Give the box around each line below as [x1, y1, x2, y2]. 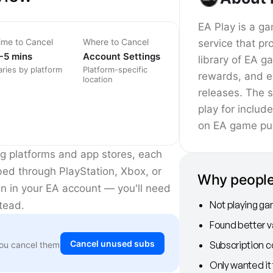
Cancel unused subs [70, 238, 155, 249]
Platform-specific [83, 65, 147, 75]
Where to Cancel [83, 37, 149, 48]
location [83, 74, 113, 85]
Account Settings [83, 51, 160, 63]
